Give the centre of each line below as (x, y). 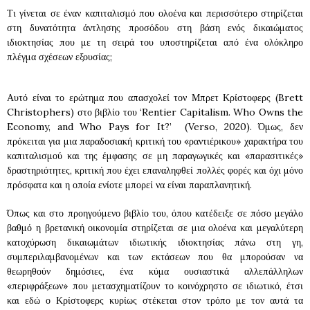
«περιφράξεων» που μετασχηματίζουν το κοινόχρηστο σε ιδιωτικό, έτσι (155, 285)
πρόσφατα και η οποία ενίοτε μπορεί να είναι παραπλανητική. (129, 184)
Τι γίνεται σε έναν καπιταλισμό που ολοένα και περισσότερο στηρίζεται (155, 13)
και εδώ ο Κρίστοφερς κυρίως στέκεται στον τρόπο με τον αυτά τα (155, 300)
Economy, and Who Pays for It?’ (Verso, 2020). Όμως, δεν (155, 126)
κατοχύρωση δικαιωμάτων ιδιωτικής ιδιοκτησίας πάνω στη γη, (155, 242)
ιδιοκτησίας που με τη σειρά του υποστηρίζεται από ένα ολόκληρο (155, 42)
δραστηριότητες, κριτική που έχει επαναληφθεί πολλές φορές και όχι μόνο (155, 170)
